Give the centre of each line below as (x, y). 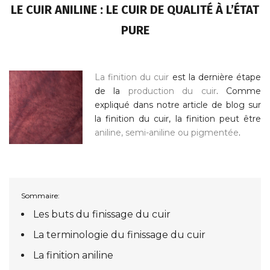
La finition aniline (73, 255)
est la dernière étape (215, 77)
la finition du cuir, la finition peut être (178, 118)
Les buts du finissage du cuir (103, 214)
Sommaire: (40, 195)
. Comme (239, 91)
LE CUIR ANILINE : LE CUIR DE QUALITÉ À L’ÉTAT (135, 9)
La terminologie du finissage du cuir (119, 234)
